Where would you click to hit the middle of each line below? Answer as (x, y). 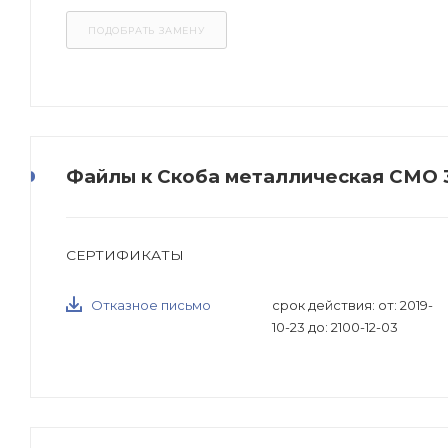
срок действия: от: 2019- (353, 305)
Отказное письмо (151, 305)
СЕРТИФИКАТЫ (125, 255)
